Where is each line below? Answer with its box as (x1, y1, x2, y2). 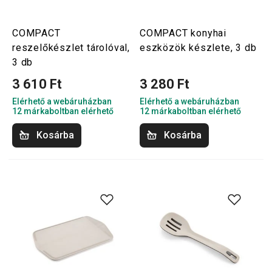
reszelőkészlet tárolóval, (12, 42, 131, 53)
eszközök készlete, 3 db (140, 42, 257, 53)
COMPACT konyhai (140, 27, 227, 39)
